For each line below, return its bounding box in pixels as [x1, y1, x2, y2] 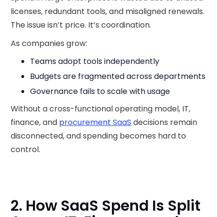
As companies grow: [11, 38, 88, 49]
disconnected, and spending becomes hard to [11, 130, 186, 141]
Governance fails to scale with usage [30, 86, 170, 97]
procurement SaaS [59, 117, 132, 128]
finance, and [11, 117, 60, 128]
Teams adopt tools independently [30, 56, 160, 67]
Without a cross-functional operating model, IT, [11, 103, 191, 114]
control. [11, 144, 41, 155]
